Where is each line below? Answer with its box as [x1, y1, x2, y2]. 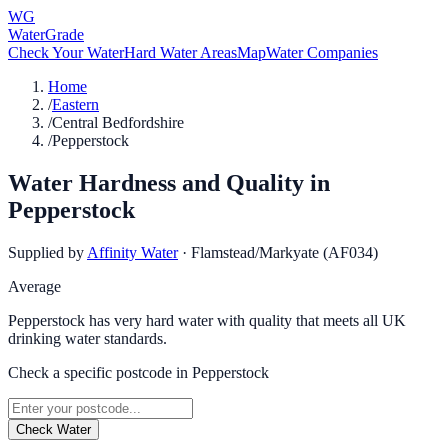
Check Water [16, 421, 91, 437]
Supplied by [8, 243, 84, 261]
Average [8, 277, 61, 295]
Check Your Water [8, 44, 124, 61]
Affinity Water [87, 243, 178, 261]
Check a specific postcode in [8, 363, 192, 381]
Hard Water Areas [124, 44, 237, 61]
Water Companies [266, 44, 378, 61]
